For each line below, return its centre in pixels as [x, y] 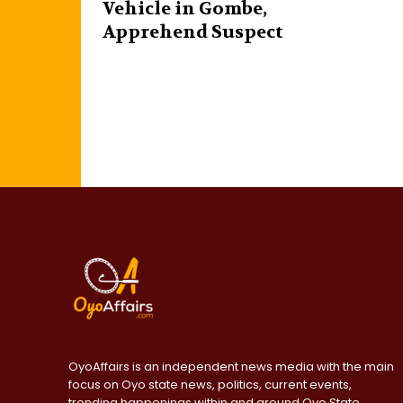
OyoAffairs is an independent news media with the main [231, 367]
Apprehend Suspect [193, 32]
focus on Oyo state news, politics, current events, [210, 385]
